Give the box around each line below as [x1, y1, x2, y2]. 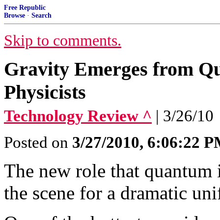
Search [31, 12, 52, 19]
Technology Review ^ [4, 107, 152, 125]
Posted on [4, 134, 72, 151]
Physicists [4, 81, 86, 103]
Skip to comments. [4, 32, 121, 49]
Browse [4, 12, 25, 19]
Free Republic [4, 4, 46, 11]
